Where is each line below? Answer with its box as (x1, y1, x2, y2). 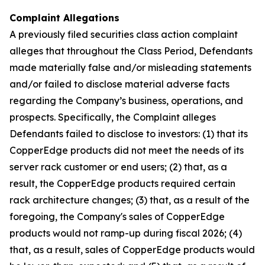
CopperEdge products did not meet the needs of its (9, 144, 244, 156)
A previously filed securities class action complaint (9, 28, 238, 40)
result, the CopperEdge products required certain (9, 177, 235, 189)
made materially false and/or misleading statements (9, 62, 251, 73)
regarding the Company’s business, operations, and (9, 95, 243, 106)
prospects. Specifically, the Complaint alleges (9, 111, 216, 123)
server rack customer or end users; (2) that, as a (9, 161, 227, 173)
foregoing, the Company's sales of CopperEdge (9, 211, 225, 222)
